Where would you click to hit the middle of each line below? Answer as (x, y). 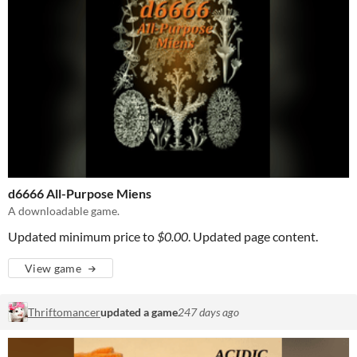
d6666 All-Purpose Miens (80, 194)
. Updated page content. (253, 237)
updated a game (139, 312)
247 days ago (208, 312)
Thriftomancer (64, 312)
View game (53, 269)
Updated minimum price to (82, 237)
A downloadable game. (64, 211)
